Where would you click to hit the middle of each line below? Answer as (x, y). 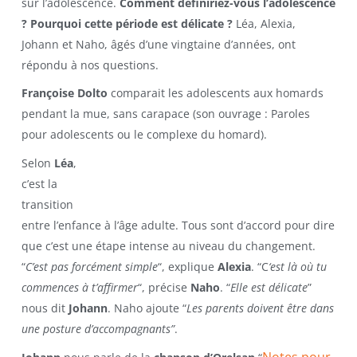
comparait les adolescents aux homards (215, 93)
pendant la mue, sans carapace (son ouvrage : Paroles (165, 114)
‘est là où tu (297, 266)
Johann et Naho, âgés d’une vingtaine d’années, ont (158, 44)
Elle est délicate (269, 287)
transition (47, 204)
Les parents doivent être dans (260, 308)
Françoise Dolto (64, 93)
